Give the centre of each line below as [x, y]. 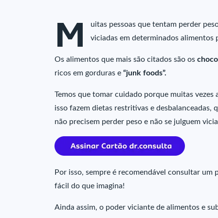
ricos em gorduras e [89, 73]
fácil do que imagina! [90, 186]
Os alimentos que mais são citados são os [126, 60]
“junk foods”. [145, 73]
